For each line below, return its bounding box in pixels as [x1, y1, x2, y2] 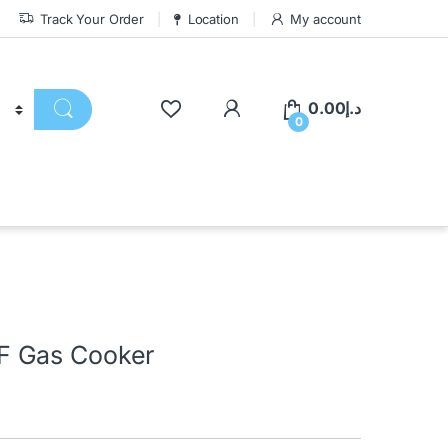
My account [290, 10, 361, 27]
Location [187, 10, 239, 27]
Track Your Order [40, 10, 144, 27]
